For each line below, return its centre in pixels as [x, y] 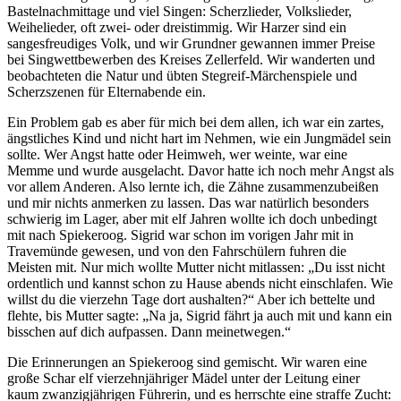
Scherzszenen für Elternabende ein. [107, 92]
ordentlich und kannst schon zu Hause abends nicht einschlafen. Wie [200, 284]
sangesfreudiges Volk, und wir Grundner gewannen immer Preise [191, 44]
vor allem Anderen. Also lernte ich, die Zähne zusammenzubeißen [193, 187]
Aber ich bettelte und [315, 300]
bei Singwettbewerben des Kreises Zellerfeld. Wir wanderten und [191, 60]
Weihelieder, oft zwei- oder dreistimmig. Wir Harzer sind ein [177, 28]
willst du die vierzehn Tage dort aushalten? [128, 300]
